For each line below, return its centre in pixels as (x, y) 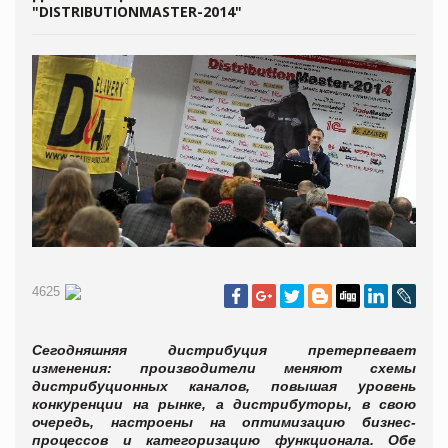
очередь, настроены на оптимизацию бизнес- (224, 421)
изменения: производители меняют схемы (224, 367)
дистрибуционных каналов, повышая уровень (224, 385)
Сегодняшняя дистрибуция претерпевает (224, 349)
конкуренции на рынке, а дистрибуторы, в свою (224, 403)
